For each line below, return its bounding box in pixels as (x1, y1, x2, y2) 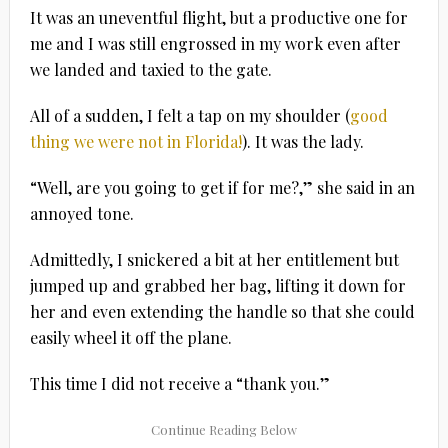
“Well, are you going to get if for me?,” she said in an (29, 176, 415, 198)
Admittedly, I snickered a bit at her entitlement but (29, 248, 399, 270)
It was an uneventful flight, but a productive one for (29, 6, 408, 28)
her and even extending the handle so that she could (29, 300, 415, 322)
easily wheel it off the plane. (29, 326, 232, 348)
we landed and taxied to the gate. (29, 58, 272, 80)
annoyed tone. (29, 202, 134, 224)
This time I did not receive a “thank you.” (29, 372, 330, 394)
